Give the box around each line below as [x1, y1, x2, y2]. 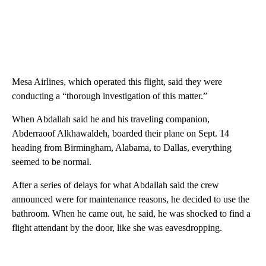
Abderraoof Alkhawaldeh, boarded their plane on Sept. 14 [12, 128, 229, 139]
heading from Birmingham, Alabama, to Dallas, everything [12, 142, 232, 153]
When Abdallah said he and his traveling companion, [12, 114, 210, 125]
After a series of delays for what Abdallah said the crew [12, 180, 219, 191]
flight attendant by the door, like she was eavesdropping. [12, 223, 222, 233]
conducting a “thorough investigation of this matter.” [12, 91, 207, 102]
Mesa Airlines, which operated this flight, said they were [12, 77, 222, 87]
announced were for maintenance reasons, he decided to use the [12, 194, 249, 205]
